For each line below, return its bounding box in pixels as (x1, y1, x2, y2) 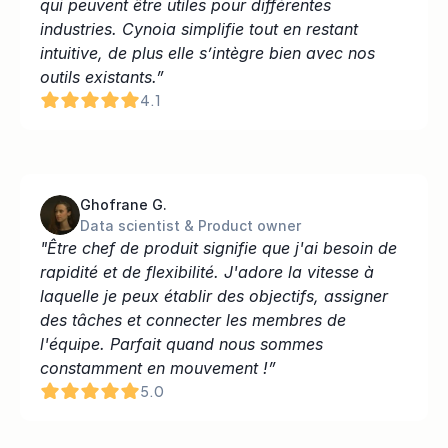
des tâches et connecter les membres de (40, 310, 346, 330)
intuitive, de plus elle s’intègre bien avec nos (40, 43, 375, 63)
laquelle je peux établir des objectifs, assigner (40, 286, 388, 306)
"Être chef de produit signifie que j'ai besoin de (40, 238, 397, 258)
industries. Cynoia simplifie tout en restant (40, 19, 358, 39)
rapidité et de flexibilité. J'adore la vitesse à (40, 262, 374, 282)
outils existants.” (40, 67, 164, 87)
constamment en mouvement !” (40, 358, 276, 378)
